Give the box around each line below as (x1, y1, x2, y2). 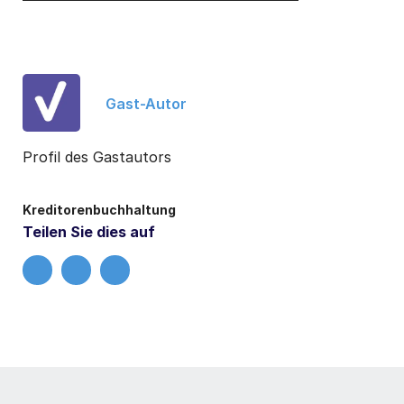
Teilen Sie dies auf (23, 222, 155, 241)
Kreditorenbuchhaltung (23, 201, 176, 217)
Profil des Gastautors (23, 147, 171, 166)
